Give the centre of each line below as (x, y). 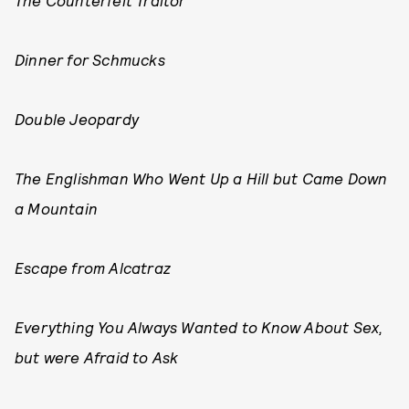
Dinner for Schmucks (90, 59)
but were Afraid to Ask (97, 357)
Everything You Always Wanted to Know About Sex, (199, 327)
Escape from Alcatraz (93, 267)
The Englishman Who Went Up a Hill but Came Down (201, 178)
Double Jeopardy (77, 119)
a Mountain (56, 208)
